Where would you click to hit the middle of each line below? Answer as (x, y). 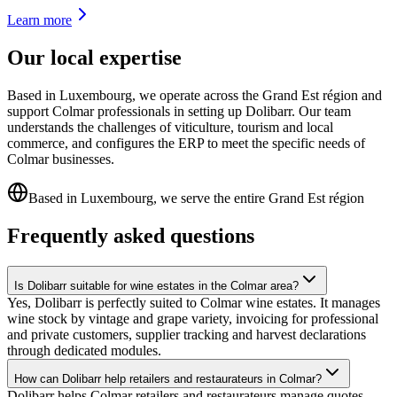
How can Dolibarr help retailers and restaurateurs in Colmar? (168, 379)
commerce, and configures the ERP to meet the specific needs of (186, 144)
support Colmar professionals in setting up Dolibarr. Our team (179, 112)
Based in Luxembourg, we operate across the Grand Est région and (195, 96)
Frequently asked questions (131, 236)
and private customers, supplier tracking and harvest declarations (187, 335)
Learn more (39, 20)
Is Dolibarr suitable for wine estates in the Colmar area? (156, 286)
